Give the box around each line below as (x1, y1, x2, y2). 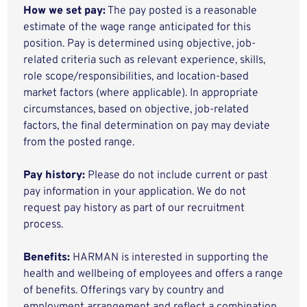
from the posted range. (23, 136, 135, 149)
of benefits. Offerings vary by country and (23, 284, 225, 297)
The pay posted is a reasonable (106, 4, 258, 18)
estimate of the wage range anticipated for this (23, 21, 251, 34)
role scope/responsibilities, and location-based (23, 70, 249, 84)
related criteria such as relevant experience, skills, (23, 53, 266, 67)
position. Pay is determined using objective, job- (23, 37, 256, 51)
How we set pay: (23, 4, 106, 18)
